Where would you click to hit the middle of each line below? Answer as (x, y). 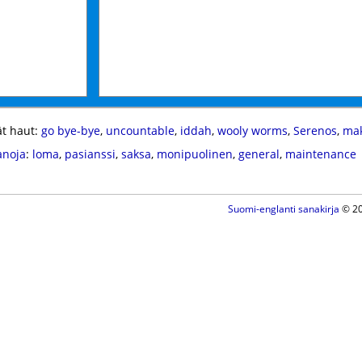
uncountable (140, 130)
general (259, 154)
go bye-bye (70, 130)
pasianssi (90, 154)
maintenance (320, 154)
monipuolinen (194, 154)
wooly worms (252, 130)
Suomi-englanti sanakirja (283, 209)
